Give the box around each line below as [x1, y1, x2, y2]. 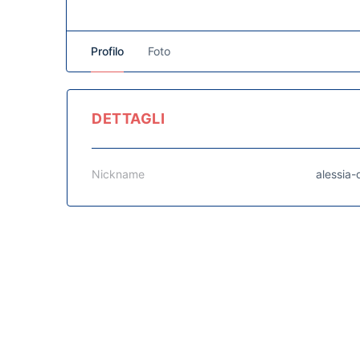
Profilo [91, 44, 124, 58]
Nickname [92, 167, 145, 181]
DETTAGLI [92, 110, 165, 127]
